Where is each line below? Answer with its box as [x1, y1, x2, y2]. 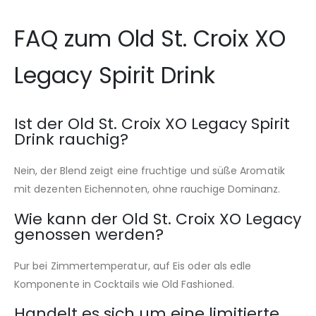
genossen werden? [14, 223, 164, 245]
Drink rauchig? [14, 128, 128, 151]
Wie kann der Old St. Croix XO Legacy [14, 207, 301, 230]
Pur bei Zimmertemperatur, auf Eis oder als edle [14, 258, 252, 273]
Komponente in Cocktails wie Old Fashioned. [14, 276, 234, 291]
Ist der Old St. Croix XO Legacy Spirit [14, 113, 290, 135]
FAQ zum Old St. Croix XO [14, 23, 286, 55]
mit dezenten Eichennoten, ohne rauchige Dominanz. [14, 182, 281, 197]
